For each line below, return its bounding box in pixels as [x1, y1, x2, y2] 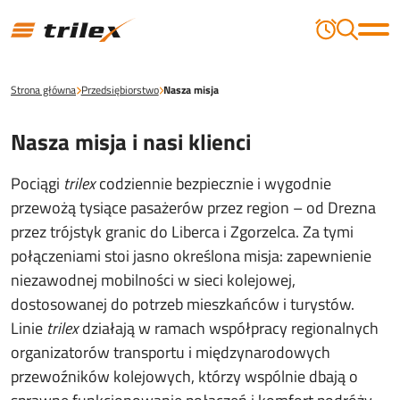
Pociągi [11, 171, 63, 196]
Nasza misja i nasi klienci [11, 125, 251, 159]
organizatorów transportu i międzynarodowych [11, 340, 330, 364]
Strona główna [11, 81, 76, 98]
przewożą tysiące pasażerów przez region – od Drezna [11, 196, 376, 220]
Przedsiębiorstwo [80, 81, 159, 98]
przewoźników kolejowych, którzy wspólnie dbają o [11, 364, 358, 388]
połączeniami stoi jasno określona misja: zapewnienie [11, 244, 371, 268]
